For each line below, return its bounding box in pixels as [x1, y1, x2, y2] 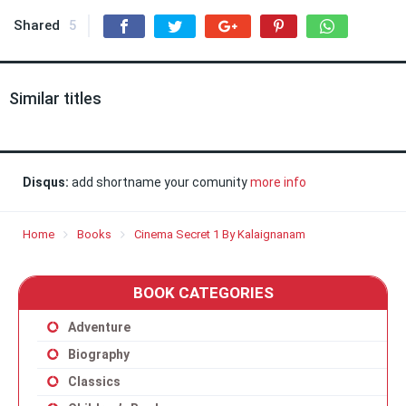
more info [250, 175, 306, 189]
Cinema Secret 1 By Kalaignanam [134, 227, 305, 241]
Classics [68, 374, 121, 389]
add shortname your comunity [69, 175, 250, 189]
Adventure [68, 320, 130, 334]
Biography [68, 347, 130, 362]
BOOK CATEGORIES [132, 284, 274, 302]
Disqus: [23, 175, 69, 189]
